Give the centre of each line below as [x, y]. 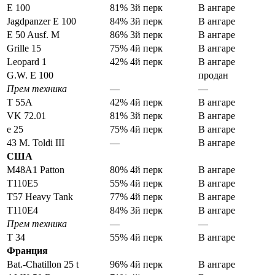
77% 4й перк [136, 197]
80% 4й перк [136, 170]
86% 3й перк [136, 35]
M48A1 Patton [36, 170]
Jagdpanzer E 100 [41, 21]
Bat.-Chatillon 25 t [43, 265]
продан [213, 76]
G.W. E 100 [30, 76]
